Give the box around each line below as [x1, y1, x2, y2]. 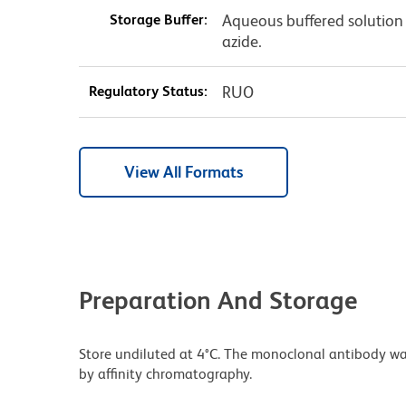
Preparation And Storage [79, 285, 357, 314]
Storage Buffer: [109, 10, 208, 28]
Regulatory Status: [88, 82, 208, 100]
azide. [221, 31, 262, 51]
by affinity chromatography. [79, 364, 252, 382]
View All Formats [124, 161, 243, 181]
